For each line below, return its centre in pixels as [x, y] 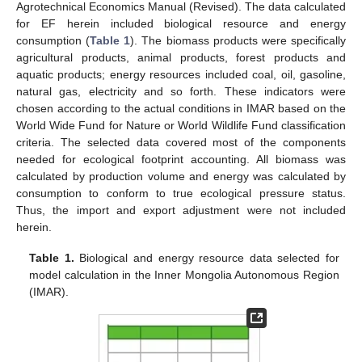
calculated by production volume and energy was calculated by [181, 176]
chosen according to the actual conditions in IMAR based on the [181, 108]
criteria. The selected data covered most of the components [181, 142]
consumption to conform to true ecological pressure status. [181, 193]
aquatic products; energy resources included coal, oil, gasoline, [181, 74]
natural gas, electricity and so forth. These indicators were [181, 91]
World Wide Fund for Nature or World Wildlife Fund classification [181, 125]
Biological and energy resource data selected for [206, 257]
